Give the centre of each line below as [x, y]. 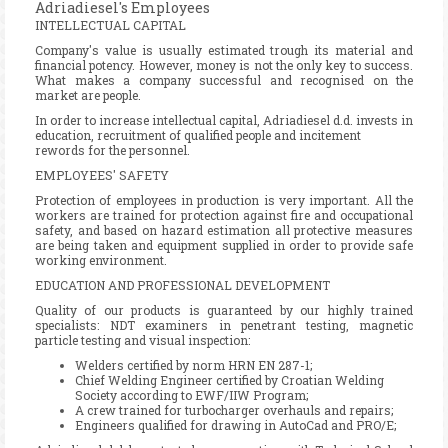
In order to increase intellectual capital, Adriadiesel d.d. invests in [224, 119]
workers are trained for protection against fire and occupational [224, 214]
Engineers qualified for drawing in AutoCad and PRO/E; [236, 424]
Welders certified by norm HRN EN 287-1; [194, 364]
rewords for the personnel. [112, 149]
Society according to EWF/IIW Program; [192, 394]
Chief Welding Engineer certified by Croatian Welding [229, 379]
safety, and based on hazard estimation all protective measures [224, 229]
